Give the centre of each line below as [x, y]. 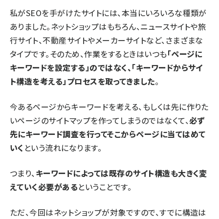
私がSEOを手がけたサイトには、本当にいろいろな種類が [108, 13]
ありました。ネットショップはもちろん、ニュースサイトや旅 [108, 26]
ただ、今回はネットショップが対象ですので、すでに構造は [108, 212]
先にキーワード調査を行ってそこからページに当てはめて [108, 134]
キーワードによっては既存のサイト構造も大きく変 [121, 173]
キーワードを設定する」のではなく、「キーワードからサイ [106, 67]
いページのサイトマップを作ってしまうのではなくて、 [99, 120]
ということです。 [105, 187]
